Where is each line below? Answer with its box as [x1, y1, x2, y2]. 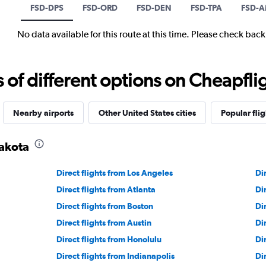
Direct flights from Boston [56, 201, 154, 211]
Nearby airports [12, 107, 74, 118]
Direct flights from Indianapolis [56, 251, 175, 261]
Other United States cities [98, 107, 196, 118]
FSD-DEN [137, 2, 172, 12]
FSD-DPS [30, 2, 64, 12]
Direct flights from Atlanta [56, 184, 156, 194]
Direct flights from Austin [56, 217, 152, 227]
